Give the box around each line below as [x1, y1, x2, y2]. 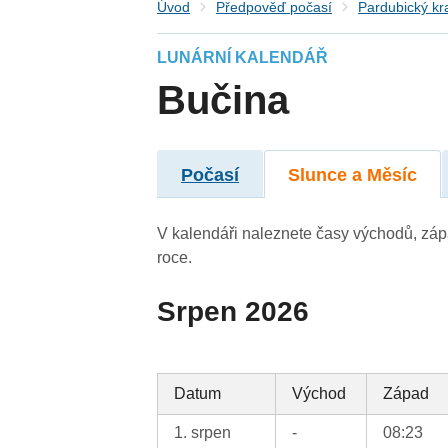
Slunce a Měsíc [288, 164, 418, 185]
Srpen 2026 [157, 295, 310, 327]
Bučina [157, 78, 290, 123]
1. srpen [174, 423, 232, 441]
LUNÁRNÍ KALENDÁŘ [157, 49, 329, 67]
